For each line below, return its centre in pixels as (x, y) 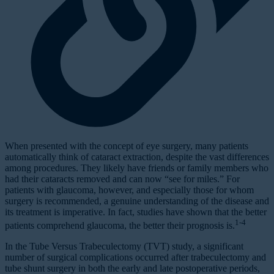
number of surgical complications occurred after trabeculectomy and (135, 257)
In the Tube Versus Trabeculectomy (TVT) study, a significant (124, 246)
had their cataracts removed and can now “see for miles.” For (122, 179)
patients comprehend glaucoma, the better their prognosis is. (120, 226)
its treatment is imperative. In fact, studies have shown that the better (136, 212)
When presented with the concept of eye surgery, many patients (127, 146)
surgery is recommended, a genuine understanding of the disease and (137, 201)
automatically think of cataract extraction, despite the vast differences (137, 157)
